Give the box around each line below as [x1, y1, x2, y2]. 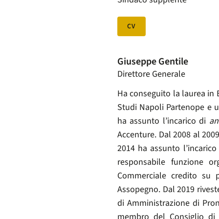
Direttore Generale [117, 68, 185, 81]
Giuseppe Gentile [117, 55, 188, 69]
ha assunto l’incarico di [117, 115, 209, 128]
